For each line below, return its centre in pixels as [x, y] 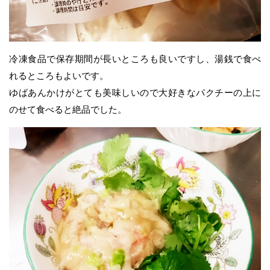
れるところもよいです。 [59, 75]
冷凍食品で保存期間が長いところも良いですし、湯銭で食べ [135, 58]
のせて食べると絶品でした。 [68, 109]
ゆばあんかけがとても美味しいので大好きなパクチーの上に [135, 92]
